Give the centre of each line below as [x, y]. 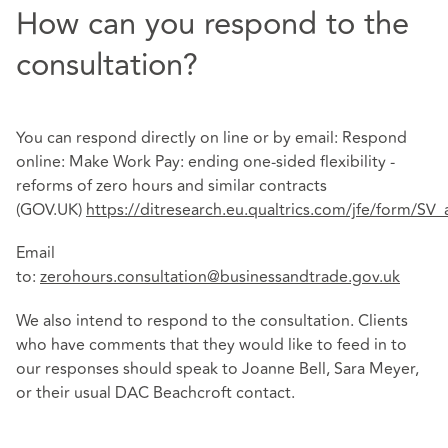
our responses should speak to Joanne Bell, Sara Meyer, [217, 368]
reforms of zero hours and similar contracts [171, 186]
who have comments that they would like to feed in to [211, 344]
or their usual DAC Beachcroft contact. [155, 392]
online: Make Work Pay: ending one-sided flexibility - [205, 162]
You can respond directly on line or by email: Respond [211, 138]
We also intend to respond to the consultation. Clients [212, 320]
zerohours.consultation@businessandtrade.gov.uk [220, 277]
